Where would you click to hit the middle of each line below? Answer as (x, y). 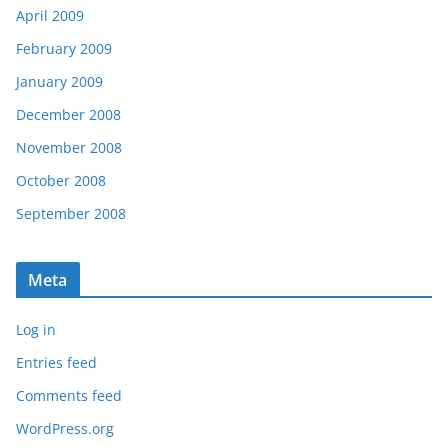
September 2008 (71, 214)
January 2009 (59, 82)
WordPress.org (65, 429)
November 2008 (69, 148)
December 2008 (68, 115)
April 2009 (50, 16)
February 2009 (64, 49)
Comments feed (69, 396)
